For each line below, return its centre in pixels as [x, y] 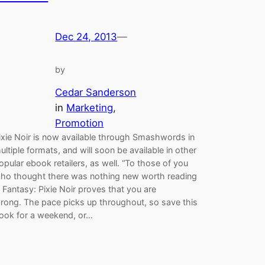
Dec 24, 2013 [86, 37]
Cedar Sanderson [96, 92]
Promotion [80, 123]
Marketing [90, 107]
